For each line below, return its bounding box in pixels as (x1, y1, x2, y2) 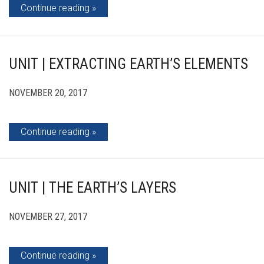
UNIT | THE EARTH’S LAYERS (9, 179, 176, 196)
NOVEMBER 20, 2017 (9, 87, 87, 98)
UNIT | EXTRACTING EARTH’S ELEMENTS (9, 55, 248, 72)
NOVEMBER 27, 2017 (9, 211, 87, 222)
